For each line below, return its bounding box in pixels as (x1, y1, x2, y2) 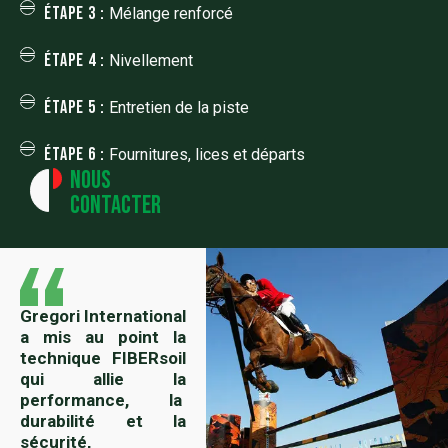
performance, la (20, 389, 187, 410)
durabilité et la (20, 410, 187, 431)
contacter (70, 189, 161, 221)
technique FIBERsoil (20, 347, 187, 368)
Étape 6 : (43, 143, 105, 165)
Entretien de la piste (104, 97, 249, 117)
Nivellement (104, 50, 193, 70)
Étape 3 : (43, 2, 105, 24)
